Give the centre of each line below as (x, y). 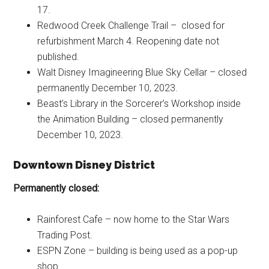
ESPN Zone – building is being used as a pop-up (138, 250)
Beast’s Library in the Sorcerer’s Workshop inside (139, 103)
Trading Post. (65, 235)
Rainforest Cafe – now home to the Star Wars (134, 219)
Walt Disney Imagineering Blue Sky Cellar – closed (142, 72)
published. (59, 56)
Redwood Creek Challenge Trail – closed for (131, 25)
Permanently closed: (56, 188)
